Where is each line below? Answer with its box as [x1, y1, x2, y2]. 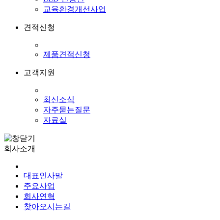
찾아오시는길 [24, 202, 71, 211]
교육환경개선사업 [43, 5, 106, 13]
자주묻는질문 [43, 106, 90, 114]
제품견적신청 [43, 50, 90, 58]
